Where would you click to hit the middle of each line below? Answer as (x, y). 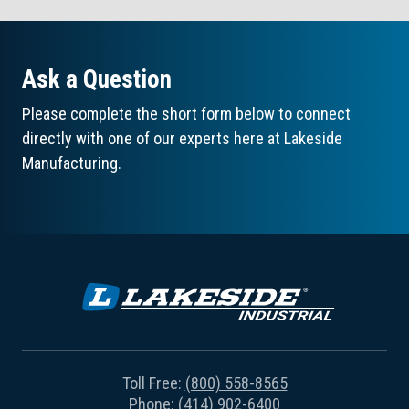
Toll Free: (153, 383)
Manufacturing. (72, 163)
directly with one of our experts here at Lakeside (182, 138)
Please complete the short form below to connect (186, 113)
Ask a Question (97, 79)
